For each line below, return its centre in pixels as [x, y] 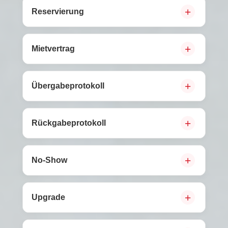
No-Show [49, 160]
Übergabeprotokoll [68, 86]
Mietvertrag [53, 49]
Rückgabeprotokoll [69, 123]
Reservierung [58, 11]
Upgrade [48, 197]
